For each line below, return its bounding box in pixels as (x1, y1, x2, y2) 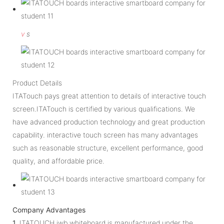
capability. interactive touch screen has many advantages (12, 130, 198, 139)
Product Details (12, 78, 62, 87)
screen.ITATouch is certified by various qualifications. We (12, 104, 195, 113)
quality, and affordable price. (12, 156, 104, 165)
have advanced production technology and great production (12, 117, 205, 126)
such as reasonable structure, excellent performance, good (12, 143, 203, 152)
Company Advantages (12, 205, 85, 214)
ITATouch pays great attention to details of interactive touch (12, 91, 206, 100)
